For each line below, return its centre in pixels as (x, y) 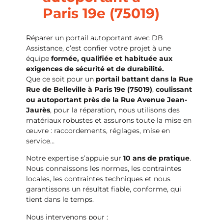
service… (40, 141)
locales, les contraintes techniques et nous (98, 179)
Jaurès (38, 110)
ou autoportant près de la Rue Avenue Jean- (106, 99)
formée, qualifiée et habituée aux (111, 58)
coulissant (174, 89)
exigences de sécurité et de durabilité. (95, 69)
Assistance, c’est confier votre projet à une (98, 48)
